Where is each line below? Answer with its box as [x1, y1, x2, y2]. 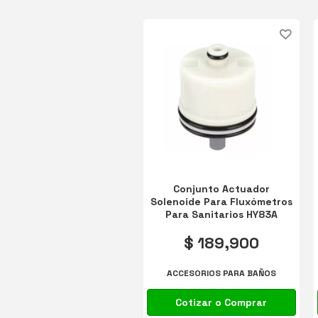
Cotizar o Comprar [175, 296, 268, 309]
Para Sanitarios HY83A [165, 207, 278, 221]
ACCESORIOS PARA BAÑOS [166, 268, 276, 280]
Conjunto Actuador [172, 182, 270, 195]
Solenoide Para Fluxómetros [150, 194, 292, 208]
